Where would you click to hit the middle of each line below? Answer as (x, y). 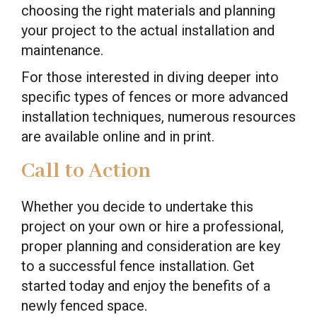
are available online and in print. (118, 136)
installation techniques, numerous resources (158, 116)
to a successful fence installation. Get (138, 266)
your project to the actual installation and (148, 30)
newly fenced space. (84, 305)
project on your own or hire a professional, (152, 226)
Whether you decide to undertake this (137, 206)
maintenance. (62, 50)
